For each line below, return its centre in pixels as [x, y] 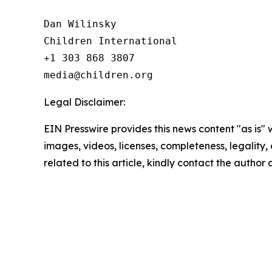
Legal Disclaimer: [84, 102]
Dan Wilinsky [80, 24]
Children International [110, 41]
